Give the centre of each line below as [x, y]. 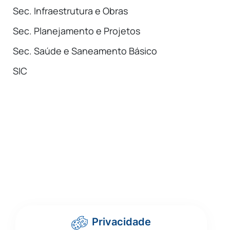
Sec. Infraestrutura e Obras [70, 11]
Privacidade [122, 222]
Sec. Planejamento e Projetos [76, 31]
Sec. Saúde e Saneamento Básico [85, 51]
